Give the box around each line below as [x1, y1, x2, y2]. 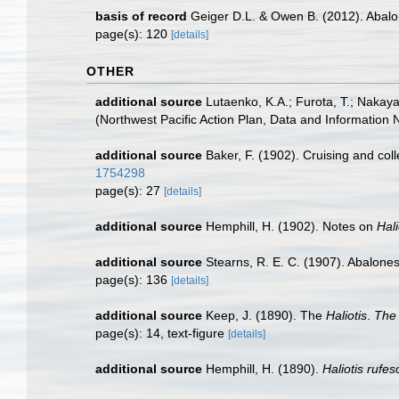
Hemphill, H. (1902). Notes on [206, 219, 377, 233]
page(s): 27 [95, 183, 164, 198]
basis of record [95, 9, 187, 23]
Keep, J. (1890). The [206, 308, 326, 322]
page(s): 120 [95, 27, 171, 41]
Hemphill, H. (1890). [206, 362, 322, 376]
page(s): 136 [95, 273, 171, 287]
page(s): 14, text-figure [95, 326, 228, 340]
